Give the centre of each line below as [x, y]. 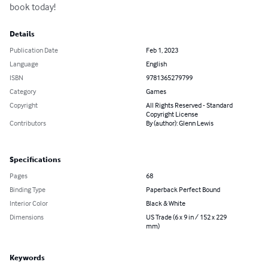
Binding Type [28, 190]
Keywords [27, 258]
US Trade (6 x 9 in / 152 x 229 [186, 217]
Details [22, 34]
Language [24, 64]
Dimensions [27, 217]
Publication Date [34, 50]
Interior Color [29, 203]
